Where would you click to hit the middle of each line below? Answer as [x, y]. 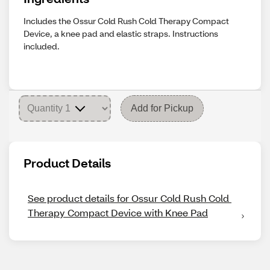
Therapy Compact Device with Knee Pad [118, 212]
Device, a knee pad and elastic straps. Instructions [121, 33]
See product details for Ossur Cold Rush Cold [128, 198]
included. [42, 46]
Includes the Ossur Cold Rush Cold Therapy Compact [126, 21]
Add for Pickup [162, 108]
